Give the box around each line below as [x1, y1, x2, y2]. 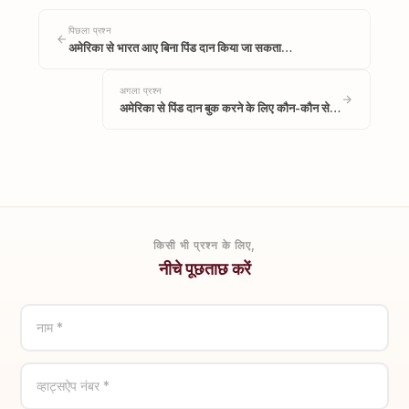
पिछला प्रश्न [68, 25, 112, 37]
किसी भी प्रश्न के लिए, [153, 238, 256, 252]
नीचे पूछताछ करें [158, 259, 251, 278]
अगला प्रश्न [120, 85, 163, 97]
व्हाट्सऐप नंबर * [37, 378, 110, 393]
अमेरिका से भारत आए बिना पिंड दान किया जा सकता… [68, 40, 292, 55]
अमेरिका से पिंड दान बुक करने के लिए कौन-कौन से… [120, 100, 341, 115]
